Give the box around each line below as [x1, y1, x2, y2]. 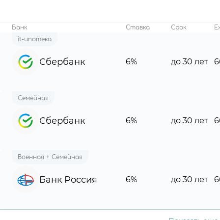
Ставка [126, 24, 150, 31]
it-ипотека [18, 36, 52, 43]
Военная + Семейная [18, 154, 82, 161]
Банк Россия [39, 174, 97, 185]
